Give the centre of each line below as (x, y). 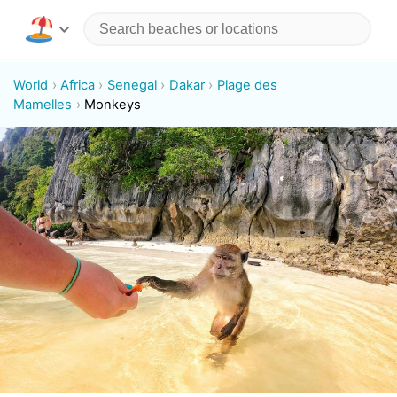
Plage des (247, 85)
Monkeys (113, 104)
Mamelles (43, 104)
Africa (78, 85)
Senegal (132, 85)
